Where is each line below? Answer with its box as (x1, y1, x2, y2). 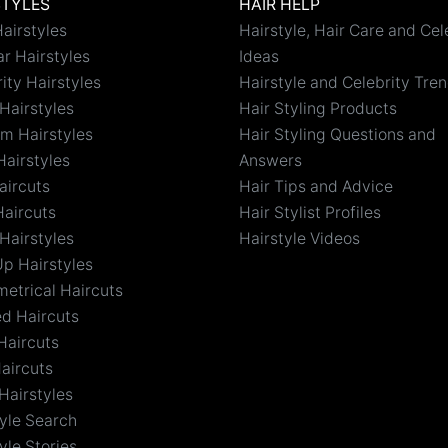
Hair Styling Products (239, 98, 397, 118)
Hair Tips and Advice (239, 176, 393, 196)
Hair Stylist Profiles (239, 202, 381, 222)
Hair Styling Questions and (239, 124, 436, 144)
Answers (239, 150, 302, 170)
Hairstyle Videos (239, 228, 360, 248)
